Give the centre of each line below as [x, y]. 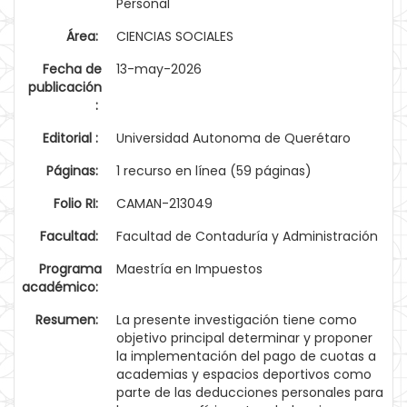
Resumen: [69, 320]
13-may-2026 [159, 69]
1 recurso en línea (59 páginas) [214, 171]
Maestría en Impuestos [189, 269]
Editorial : [72, 138]
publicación [65, 87]
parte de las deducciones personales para [250, 392]
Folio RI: [78, 203]
